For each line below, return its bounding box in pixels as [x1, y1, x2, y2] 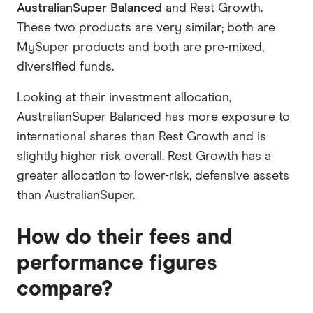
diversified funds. [17, 60, 114, 73]
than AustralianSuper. [17, 189, 135, 202]
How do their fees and [17, 226, 233, 248]
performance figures [17, 252, 217, 274]
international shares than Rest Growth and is [17, 130, 266, 143]
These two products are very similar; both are [17, 21, 275, 34]
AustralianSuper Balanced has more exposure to [17, 110, 290, 124]
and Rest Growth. [162, 1, 263, 15]
